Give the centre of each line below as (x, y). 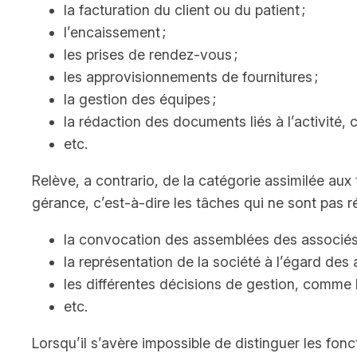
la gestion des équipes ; (140, 100)
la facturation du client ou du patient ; (184, 10)
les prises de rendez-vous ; (151, 55)
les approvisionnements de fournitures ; (191, 77)
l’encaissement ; (115, 33)
